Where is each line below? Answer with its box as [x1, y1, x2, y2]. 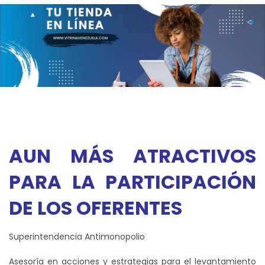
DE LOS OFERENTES [9, 194, 182, 221]
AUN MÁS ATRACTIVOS [9, 142, 256, 169]
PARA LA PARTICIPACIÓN [9, 168, 256, 195]
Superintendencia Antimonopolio [9, 230, 145, 243]
